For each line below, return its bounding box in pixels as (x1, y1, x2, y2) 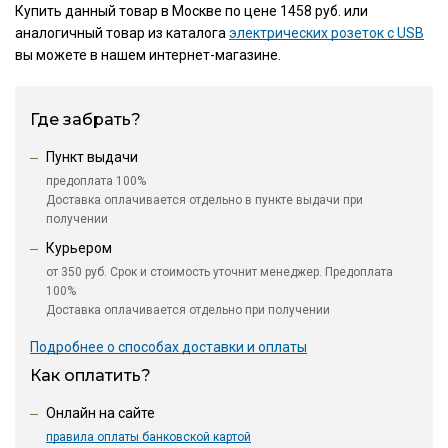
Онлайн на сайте (46, 405, 155, 422)
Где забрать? (30, 110, 141, 130)
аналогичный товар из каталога (15, 25, 229, 42)
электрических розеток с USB (229, 25, 424, 42)
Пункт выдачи (46, 149, 138, 166)
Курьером (46, 240, 112, 257)
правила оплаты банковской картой (46, 430, 251, 445)
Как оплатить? (30, 366, 151, 386)
